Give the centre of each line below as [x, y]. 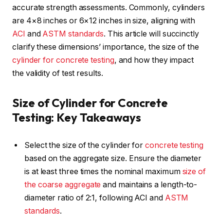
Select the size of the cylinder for [85, 145]
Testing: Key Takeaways [77, 118]
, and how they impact [154, 60]
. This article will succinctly [151, 34]
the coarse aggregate [63, 184]
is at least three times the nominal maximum [103, 171]
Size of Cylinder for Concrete [90, 103]
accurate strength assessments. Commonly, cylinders [109, 7]
